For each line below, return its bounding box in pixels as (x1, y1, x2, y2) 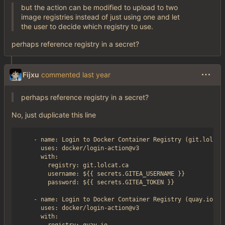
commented (39, 70, 82, 79)
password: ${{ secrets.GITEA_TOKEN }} (20, 179, 174, 186)
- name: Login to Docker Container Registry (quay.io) (20, 196, 216, 203)
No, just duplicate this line (12, 110, 96, 120)
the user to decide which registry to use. (21, 22, 153, 31)
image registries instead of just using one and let (21, 13, 180, 22)
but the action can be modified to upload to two (21, 3, 178, 12)
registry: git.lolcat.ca (20, 162, 129, 169)
